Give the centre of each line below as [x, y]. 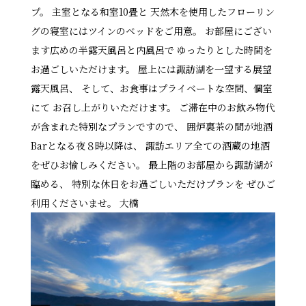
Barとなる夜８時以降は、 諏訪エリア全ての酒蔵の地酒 [150, 145]
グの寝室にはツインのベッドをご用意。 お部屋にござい [151, 30]
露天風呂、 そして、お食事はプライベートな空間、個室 [151, 88]
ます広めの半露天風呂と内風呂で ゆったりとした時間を [151, 50]
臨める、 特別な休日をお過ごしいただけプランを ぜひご [153, 183]
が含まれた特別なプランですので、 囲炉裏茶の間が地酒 [151, 126]
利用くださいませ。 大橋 [84, 203]
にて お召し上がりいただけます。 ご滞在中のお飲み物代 [152, 107]
